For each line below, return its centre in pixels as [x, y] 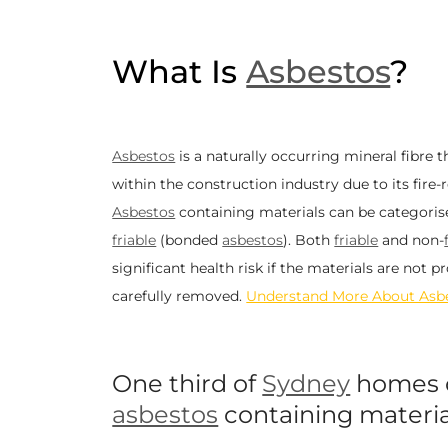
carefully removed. [179, 296]
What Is [179, 72]
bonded [194, 240]
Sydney [306, 383]
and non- [411, 240]
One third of [187, 383]
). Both [309, 240]
